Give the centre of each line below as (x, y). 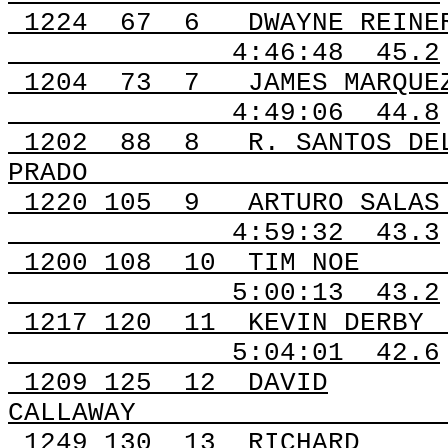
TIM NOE (304, 263)
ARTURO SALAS (344, 203)
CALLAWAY (72, 413)
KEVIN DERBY (336, 323)
